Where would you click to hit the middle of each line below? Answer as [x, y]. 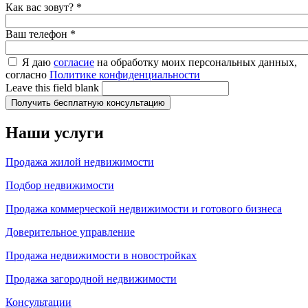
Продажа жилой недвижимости [80, 162]
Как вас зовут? [41, 7]
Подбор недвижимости [60, 185]
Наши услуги [55, 132]
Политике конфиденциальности [125, 75]
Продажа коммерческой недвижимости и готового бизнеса [144, 208]
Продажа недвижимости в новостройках [101, 255]
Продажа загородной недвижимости [91, 278]
